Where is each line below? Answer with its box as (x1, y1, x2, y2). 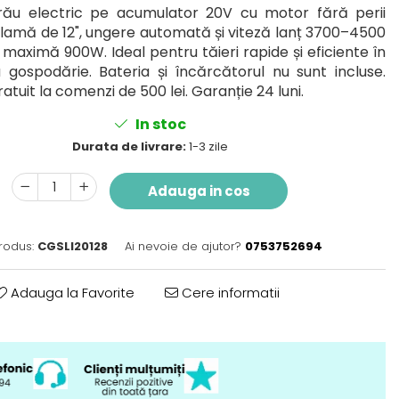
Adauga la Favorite (6, 283, 134, 302)
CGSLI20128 (37, 238, 108, 255)
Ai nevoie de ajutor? (125, 238, 241, 255)
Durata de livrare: (71, 138, 186, 155)
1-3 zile (185, 138, 228, 155)
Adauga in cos (147, 182, 250, 200)
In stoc (132, 114, 186, 134)
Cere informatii (177, 283, 280, 302)
